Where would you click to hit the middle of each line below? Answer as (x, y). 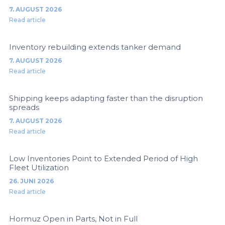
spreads (24, 107)
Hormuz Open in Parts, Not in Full (73, 218)
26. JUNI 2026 (31, 181)
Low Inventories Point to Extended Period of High (103, 158)
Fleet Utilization (39, 167)
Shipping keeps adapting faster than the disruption (106, 98)
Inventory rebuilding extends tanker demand (95, 47)
